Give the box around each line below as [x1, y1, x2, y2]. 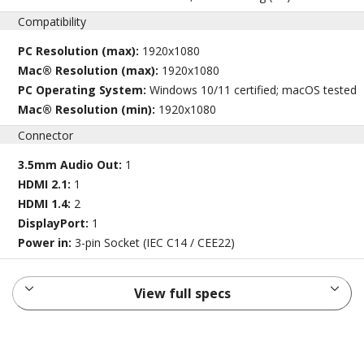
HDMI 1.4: [18, 195, 75, 211]
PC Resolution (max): [18, 42, 143, 58]
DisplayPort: [18, 214, 93, 231]
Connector [18, 127, 74, 143]
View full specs [133, 284, 231, 302]
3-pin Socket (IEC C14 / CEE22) [75, 234, 236, 250]
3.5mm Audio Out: [18, 156, 126, 172]
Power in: [18, 234, 76, 250]
